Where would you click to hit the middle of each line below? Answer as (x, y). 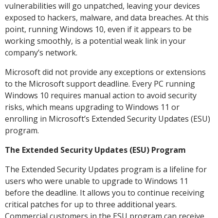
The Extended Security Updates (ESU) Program (95, 150)
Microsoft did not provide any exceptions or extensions (105, 72)
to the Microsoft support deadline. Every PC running (100, 83)
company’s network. (41, 52)
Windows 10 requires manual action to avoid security (101, 95)
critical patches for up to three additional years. (91, 204)
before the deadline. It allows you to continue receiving (105, 192)
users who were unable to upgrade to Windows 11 (97, 181)
